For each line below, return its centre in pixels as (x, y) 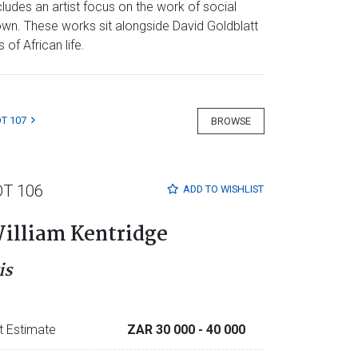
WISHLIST (242, 189)
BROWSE (231, 121)
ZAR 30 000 (162, 330)
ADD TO (201, 189)
